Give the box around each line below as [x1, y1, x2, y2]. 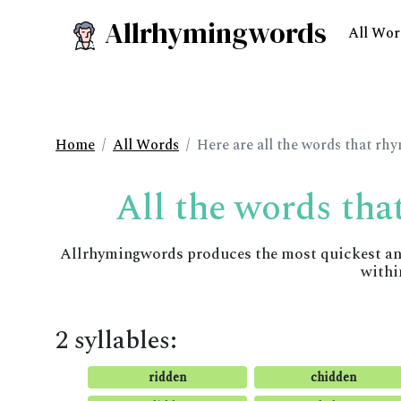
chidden [311, 368, 357, 387]
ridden [148, 368, 186, 387]
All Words [113, 134, 179, 156]
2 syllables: [55, 321, 177, 360]
